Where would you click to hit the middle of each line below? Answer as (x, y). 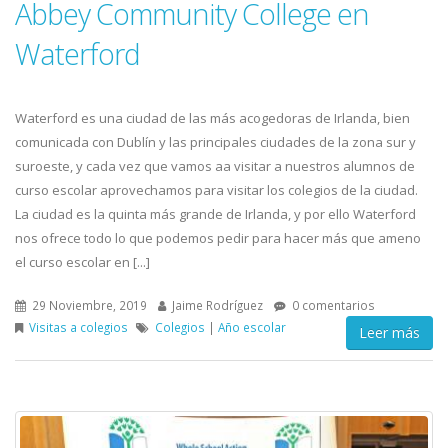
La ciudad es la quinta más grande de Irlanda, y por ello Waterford (215, 214)
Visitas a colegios (78, 327)
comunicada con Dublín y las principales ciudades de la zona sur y (215, 142)
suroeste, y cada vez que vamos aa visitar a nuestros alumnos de (215, 166)
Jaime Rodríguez (216, 305)
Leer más (389, 332)
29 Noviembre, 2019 (88, 305)
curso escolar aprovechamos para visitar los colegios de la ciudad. (216, 190)
